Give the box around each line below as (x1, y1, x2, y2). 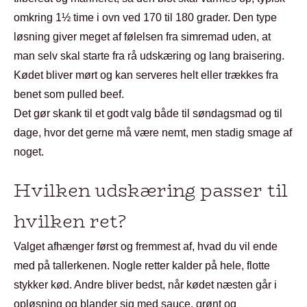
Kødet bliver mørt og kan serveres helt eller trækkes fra (14, 69, 278, 81)
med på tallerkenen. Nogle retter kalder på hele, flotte (14, 260, 270, 271)
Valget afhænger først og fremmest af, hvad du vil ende (14, 241, 278, 252)
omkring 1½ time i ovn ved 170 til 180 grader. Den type (14, 12, 277, 23)
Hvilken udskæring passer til (14, 177, 288, 204)
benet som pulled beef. (14, 88, 124, 100)
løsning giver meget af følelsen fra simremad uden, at (14, 31, 271, 42)
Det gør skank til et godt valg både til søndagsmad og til (14, 108, 282, 119)
